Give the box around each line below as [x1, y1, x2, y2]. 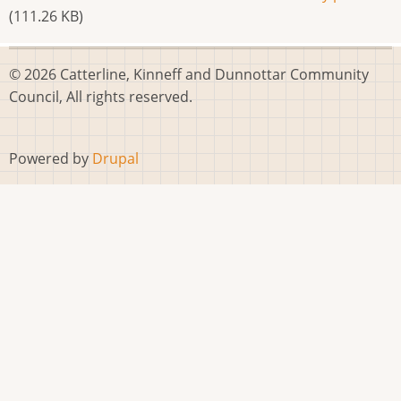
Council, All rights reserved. [9, 87, 192, 107]
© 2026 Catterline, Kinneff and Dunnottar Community [9, 64, 369, 84]
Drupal [92, 149, 139, 168]
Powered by [9, 149, 92, 168]
